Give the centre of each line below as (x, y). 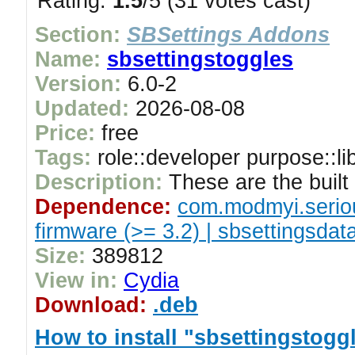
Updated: (82, 109)
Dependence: (103, 207)
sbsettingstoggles (200, 59)
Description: (99, 182)
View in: (76, 281)
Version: (78, 84)
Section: (78, 35)
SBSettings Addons (228, 35)
